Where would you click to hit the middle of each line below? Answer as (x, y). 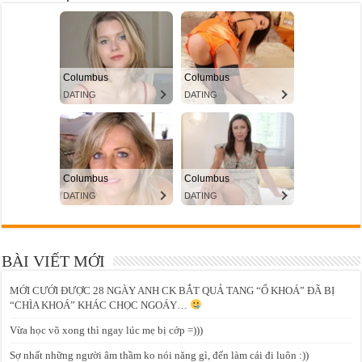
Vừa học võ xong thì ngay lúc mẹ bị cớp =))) (107, 330)
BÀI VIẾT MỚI (54, 261)
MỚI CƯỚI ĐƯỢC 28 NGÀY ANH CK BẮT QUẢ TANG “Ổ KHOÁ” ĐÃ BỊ (173, 291)
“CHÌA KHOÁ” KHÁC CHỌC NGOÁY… (100, 305)
